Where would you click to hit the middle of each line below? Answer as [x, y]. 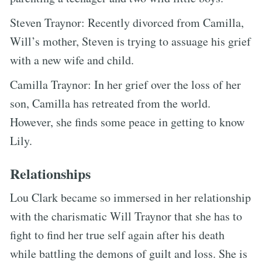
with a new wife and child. [72, 60]
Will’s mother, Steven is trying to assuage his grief [130, 41]
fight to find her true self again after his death [117, 235]
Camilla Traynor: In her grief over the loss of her [125, 84]
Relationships [50, 173]
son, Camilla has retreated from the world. [110, 103]
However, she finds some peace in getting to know [127, 122]
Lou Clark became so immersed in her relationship [130, 197]
